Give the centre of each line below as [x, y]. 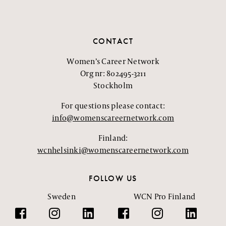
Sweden [62, 196]
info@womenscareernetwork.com [113, 118]
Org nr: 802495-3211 [113, 73]
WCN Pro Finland [164, 196]
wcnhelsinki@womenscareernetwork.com [113, 150]
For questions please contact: [113, 105]
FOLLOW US [113, 178]
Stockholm [113, 85]
